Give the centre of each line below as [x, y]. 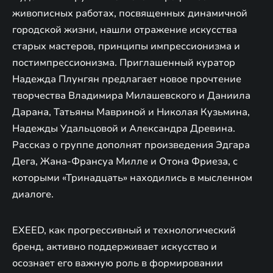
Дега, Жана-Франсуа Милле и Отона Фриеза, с [125, 161]
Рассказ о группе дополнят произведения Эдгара [131, 145]
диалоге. [33, 194]
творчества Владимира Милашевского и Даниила [131, 95]
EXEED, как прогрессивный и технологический [124, 230]
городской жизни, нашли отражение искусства [125, 30]
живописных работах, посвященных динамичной [130, 13]
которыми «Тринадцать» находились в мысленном [132, 178]
